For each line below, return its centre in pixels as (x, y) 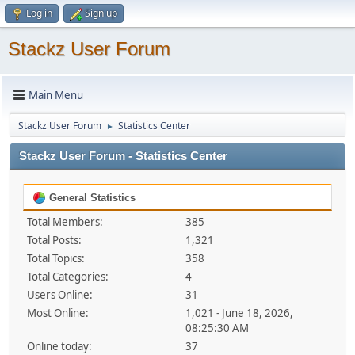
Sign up (101, 13)
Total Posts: (54, 240)
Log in (39, 13)
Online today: (59, 346)
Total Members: (65, 222)
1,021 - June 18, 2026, (239, 313)
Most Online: (58, 313)
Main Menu (56, 95)
